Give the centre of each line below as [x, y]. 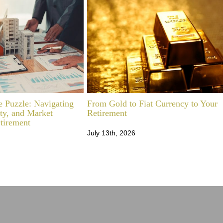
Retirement [107, 113]
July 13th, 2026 [111, 133]
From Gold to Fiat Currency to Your [153, 104]
